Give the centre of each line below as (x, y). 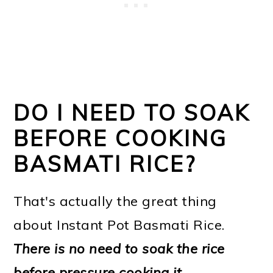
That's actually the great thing (115, 201)
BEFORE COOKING (121, 138)
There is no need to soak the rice (119, 249)
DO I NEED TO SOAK (132, 113)
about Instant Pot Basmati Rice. (119, 225)
